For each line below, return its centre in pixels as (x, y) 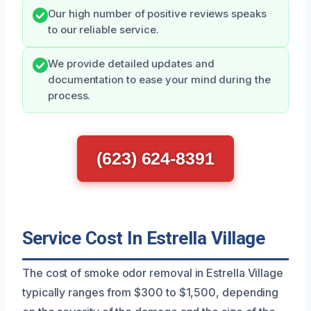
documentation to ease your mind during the (159, 80)
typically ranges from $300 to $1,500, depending (151, 293)
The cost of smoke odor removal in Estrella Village (153, 273)
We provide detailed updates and (131, 64)
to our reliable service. (104, 30)
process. (69, 96)
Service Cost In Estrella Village (144, 238)
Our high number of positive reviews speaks (157, 14)
